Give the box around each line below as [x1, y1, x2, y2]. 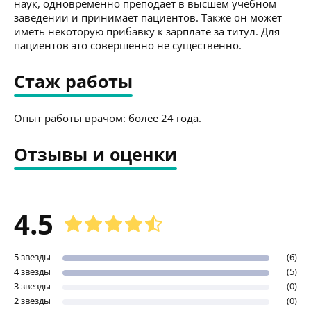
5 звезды [14, 250, 51, 263]
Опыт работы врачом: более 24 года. [14, 110, 201, 125]
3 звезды [14, 279, 51, 292]
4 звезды [14, 264, 51, 278]
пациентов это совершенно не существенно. [14, 37, 242, 52]
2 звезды [14, 294, 51, 307]
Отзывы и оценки [14, 142, 177, 166]
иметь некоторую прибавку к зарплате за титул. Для [14, 24, 280, 38]
